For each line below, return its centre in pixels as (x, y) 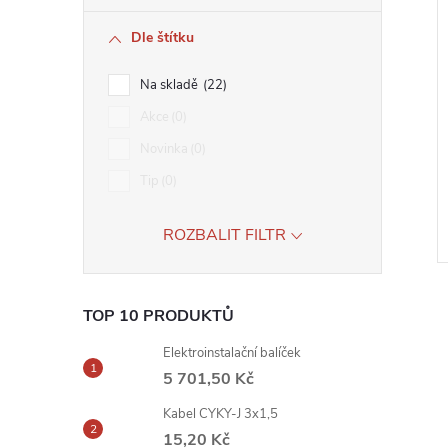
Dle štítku (162, 37)
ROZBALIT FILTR (224, 235)
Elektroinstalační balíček (232, 353)
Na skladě (170, 85)
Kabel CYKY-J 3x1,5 (220, 414)
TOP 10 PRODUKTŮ (158, 316)
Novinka (164, 149)
